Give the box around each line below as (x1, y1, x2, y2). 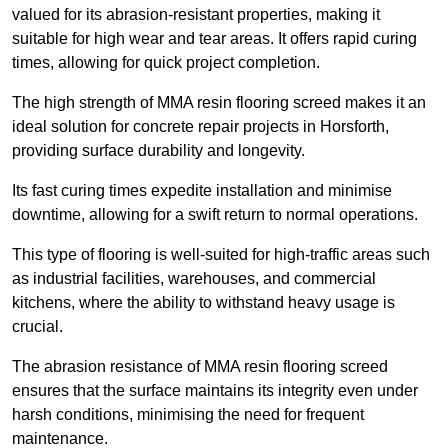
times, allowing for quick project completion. (12, 54, 320, 72)
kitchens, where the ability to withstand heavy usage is (12, 294, 395, 312)
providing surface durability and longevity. (12, 142, 309, 160)
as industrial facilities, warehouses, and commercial (12, 270, 376, 288)
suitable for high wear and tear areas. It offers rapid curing (12, 30, 417, 48)
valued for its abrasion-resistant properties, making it (12, 6, 380, 24)
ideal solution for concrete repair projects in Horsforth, (12, 118, 389, 136)
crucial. (12, 318, 67, 336)
